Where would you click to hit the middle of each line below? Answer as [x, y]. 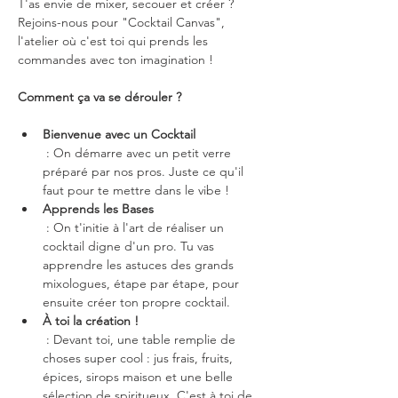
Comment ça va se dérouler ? [99, 97]
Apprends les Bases [98, 209]
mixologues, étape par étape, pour [143, 283]
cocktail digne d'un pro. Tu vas [130, 246]
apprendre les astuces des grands [140, 265]
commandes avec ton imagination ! [115, 60]
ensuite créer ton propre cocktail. [136, 302]
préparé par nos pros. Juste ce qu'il [145, 171]
